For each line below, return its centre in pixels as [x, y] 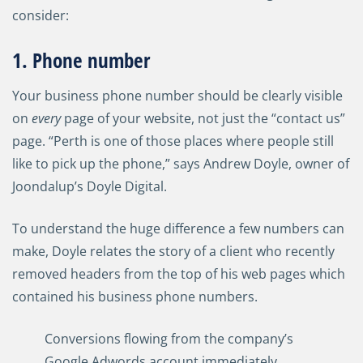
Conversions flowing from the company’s [169, 339]
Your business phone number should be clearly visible [177, 96]
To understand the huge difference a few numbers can [178, 229]
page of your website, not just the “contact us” [203, 119]
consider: [41, 16]
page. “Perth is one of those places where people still [173, 141]
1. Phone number [81, 60]
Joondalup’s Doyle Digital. [90, 187]
